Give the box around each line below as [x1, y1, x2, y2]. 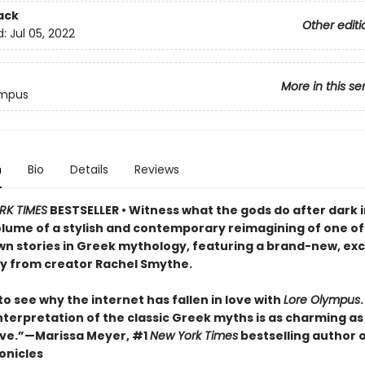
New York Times [149, 328, 238, 344]
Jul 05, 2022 [9, 25, 75, 42]
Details [69, 161, 108, 178]
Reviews [134, 161, 179, 178]
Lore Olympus [283, 292, 360, 308]
